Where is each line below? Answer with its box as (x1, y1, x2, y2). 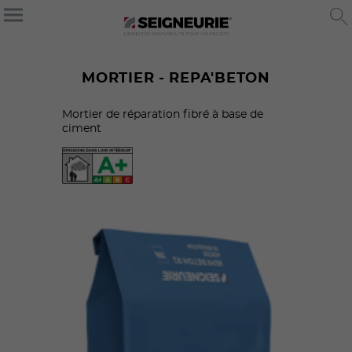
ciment (62, 123, 101, 134)
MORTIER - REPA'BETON (82, 71, 270, 86)
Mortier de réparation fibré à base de (62, 108, 263, 120)
